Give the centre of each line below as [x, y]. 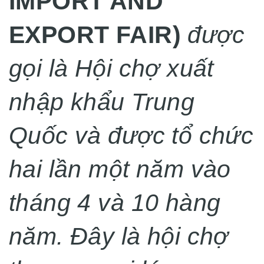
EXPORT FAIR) [95, 34]
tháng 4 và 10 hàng [115, 202]
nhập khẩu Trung [102, 102]
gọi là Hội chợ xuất [111, 68]
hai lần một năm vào [120, 169]
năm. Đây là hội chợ [119, 236]
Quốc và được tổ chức [131, 135]
